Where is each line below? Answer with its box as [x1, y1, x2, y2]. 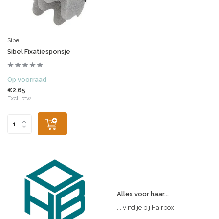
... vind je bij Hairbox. [117, 204, 175, 212]
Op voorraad [7, 76, 46, 84]
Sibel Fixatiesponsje [7, 48, 70, 56]
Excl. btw [7, 95, 31, 102]
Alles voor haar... [117, 190, 169, 198]
